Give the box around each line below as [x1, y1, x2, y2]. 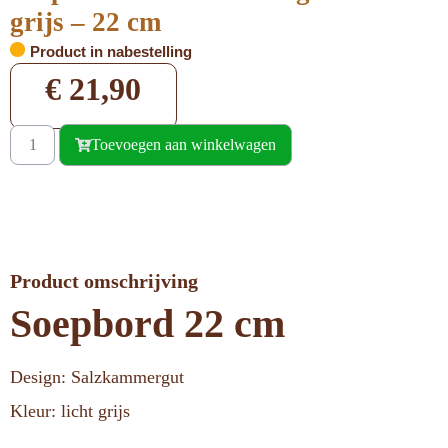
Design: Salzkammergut [10, 367, 184, 388]
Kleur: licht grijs [10, 401, 130, 422]
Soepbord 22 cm [10, 301, 285, 347]
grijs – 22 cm [10, 7, 161, 37]
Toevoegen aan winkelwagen [91, 136, 276, 154]
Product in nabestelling [30, 43, 192, 60]
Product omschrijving [10, 270, 198, 293]
